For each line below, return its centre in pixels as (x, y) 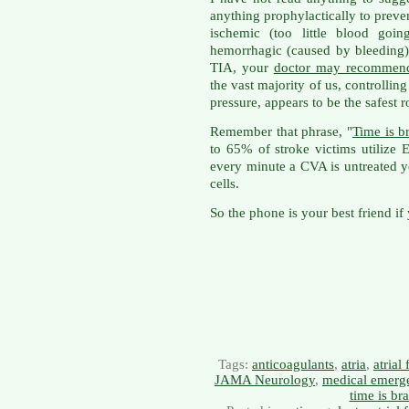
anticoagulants (293, 364)
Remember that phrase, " (281, 131)
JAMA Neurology (265, 379)
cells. (225, 183)
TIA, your (242, 67)
